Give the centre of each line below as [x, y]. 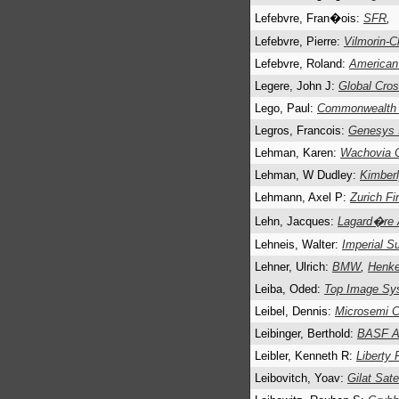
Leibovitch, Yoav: [301, 378]
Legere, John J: [297, 86]
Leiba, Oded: [289, 289]
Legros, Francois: [301, 130]
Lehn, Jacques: [296, 221]
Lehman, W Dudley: [307, 175]
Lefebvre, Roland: [302, 64]
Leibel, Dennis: [295, 311]
